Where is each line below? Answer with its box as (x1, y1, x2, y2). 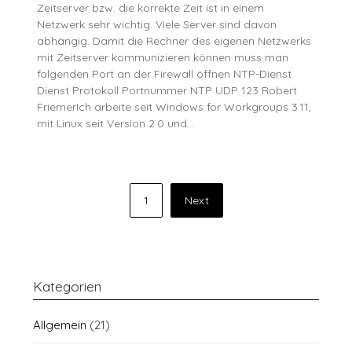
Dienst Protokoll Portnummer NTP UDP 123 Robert (37, 83, 298, 97)
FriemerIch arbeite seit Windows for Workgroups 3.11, (37, 100, 312, 114)
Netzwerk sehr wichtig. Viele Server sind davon (37, 17, 277, 31)
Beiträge (16, 239, 90, 262)
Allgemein (33, 317, 87, 332)
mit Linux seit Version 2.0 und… (37, 116, 195, 130)
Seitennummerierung (16, 178, 196, 201)
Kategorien (33, 278, 102, 295)
